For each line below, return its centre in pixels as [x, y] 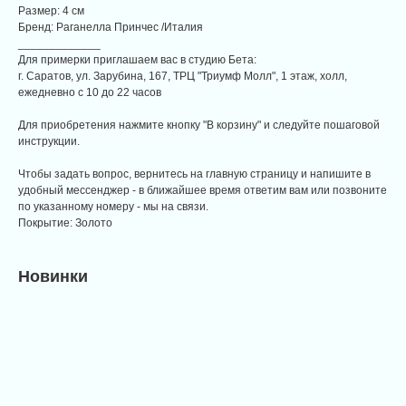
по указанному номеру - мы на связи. [113, 207]
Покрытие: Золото [65, 223]
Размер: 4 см [51, 11]
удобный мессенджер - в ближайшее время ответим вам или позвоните [203, 191]
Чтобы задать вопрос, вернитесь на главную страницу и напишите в [194, 174]
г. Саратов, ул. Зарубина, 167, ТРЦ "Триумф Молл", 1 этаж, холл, [183, 77]
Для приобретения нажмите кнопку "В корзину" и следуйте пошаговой [199, 126]
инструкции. [49, 142]
